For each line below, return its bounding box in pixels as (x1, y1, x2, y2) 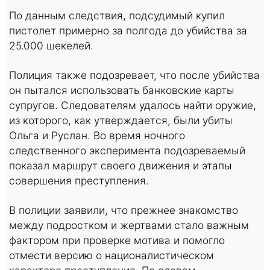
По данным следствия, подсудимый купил (9, 9, 225, 22)
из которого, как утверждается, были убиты (9, 114, 233, 127)
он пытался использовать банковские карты (9, 84, 234, 97)
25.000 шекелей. (9, 39, 93, 52)
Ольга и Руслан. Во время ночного (9, 129, 185, 142)
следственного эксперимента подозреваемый (9, 144, 245, 157)
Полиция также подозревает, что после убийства (9, 69, 260, 82)
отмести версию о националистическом (9, 249, 214, 262)
